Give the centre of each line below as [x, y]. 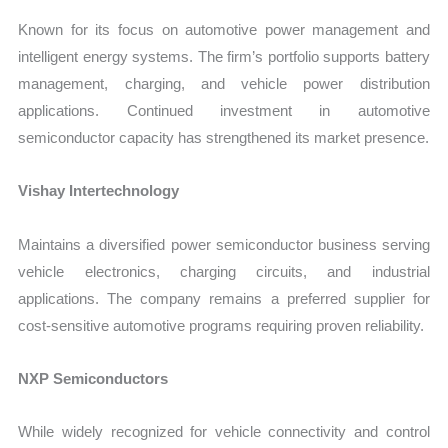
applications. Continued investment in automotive [224, 111]
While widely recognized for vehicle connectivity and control [224, 432]
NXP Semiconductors [93, 378]
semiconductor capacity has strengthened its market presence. [224, 138]
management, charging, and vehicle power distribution [224, 84]
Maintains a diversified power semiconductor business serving [224, 244]
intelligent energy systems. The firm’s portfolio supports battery [224, 57]
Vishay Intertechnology [99, 191]
